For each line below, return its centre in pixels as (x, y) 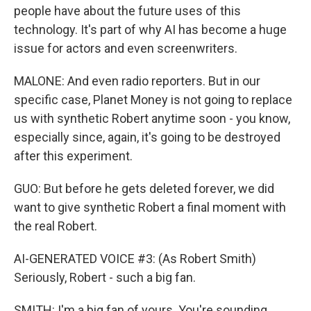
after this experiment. (73, 156)
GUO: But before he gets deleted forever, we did (144, 188)
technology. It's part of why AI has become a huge (150, 30)
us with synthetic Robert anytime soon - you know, (152, 118)
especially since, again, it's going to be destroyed (147, 137)
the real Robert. (56, 226)
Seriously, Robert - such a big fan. (105, 277)
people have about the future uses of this (127, 11)
